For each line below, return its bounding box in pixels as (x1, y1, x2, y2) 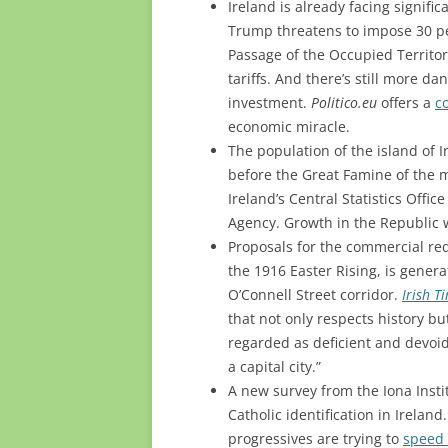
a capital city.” (228, 356, 321, 376)
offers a (377, 92, 435, 112)
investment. (228, 92, 311, 112)
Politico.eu (311, 92, 377, 112)
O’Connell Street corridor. (228, 284, 402, 304)
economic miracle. (228, 116, 350, 136)
